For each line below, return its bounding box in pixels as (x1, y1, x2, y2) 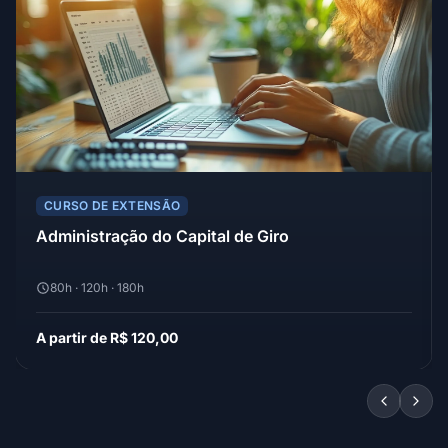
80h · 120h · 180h (50, 280, 144, 296)
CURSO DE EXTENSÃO (44, 198, 181, 214)
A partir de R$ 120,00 (36, 329, 178, 347)
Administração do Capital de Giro (36, 226, 289, 247)
